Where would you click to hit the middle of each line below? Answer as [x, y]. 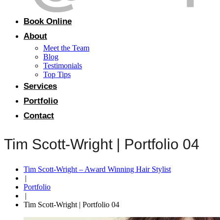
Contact [39, 116]
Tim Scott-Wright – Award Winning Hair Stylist [97, 169]
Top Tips [57, 74]
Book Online [48, 21]
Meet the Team [66, 48]
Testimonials [63, 66]
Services [40, 86]
